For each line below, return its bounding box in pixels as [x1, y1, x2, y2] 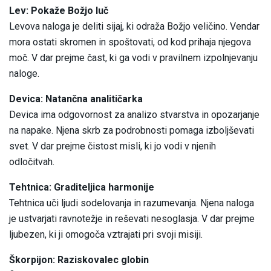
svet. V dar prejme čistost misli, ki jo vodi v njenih [9, 140, 216, 152]
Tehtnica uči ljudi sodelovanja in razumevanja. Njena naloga [9, 197, 254, 209]
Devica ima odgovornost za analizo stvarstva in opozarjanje [9, 109, 260, 121]
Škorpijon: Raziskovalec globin [9, 254, 149, 266]
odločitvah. [9, 156, 54, 168]
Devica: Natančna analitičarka [9, 93, 143, 105]
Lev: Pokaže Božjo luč [9, 5, 108, 17]
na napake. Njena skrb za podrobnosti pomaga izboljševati [9, 125, 254, 137]
